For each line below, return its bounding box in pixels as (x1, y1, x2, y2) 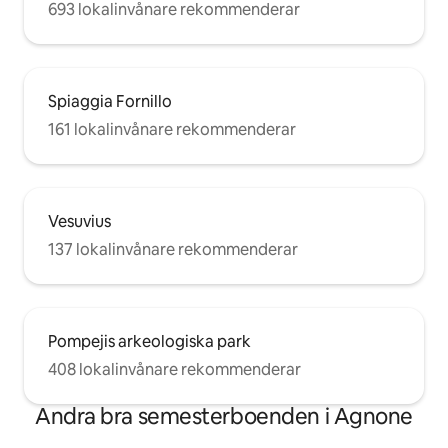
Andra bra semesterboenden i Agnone (34, 402, 414, 432)
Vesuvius (48, 211, 111, 233)
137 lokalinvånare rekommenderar (48, 239, 298, 261)
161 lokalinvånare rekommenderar (48, 119, 296, 141)
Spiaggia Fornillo (48, 91, 172, 113)
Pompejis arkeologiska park (48, 331, 251, 353)
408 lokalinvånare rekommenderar (48, 359, 301, 381)
